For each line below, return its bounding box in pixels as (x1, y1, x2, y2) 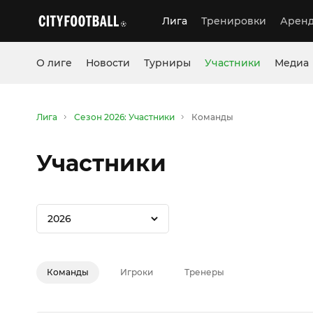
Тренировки (201, 15, 266, 27)
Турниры (144, 57, 191, 69)
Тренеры (184, 267, 224, 277)
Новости (86, 57, 130, 69)
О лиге (36, 57, 72, 69)
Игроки (120, 267, 153, 277)
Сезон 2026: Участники (74, 112, 175, 122)
